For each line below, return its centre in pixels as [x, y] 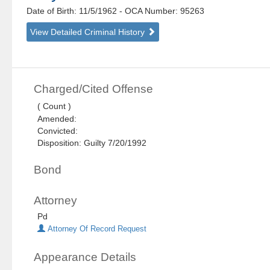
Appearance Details [85, 257]
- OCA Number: [149, 11]
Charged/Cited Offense [94, 89]
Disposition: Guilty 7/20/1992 [92, 143]
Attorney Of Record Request [96, 229]
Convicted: [60, 131]
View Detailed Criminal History [89, 32]
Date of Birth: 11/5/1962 [73, 11]
